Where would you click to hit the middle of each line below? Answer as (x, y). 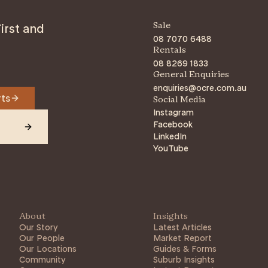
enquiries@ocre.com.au (200, 88)
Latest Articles (182, 227)
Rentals (170, 51)
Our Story (39, 227)
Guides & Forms (185, 249)
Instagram (173, 112)
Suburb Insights (184, 260)
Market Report (182, 238)
